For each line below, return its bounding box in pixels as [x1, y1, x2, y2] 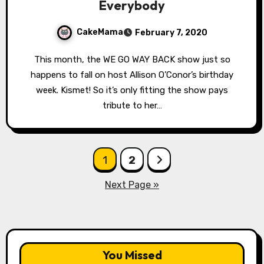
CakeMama [77, 27, 123, 38]
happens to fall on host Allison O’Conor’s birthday [31, 69, 233, 80]
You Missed [102, 247, 162, 262]
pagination [5, 170, 104, 194]
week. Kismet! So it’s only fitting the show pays [36, 84, 228, 95]
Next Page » [105, 179, 159, 190]
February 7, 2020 [135, 27, 207, 38]
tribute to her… [102, 100, 162, 111]
